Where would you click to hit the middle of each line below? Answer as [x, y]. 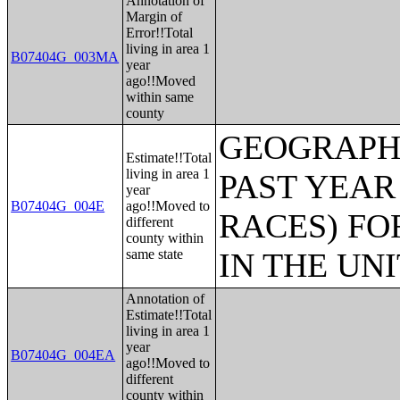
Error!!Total [160, 33]
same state [155, 254]
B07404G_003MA [65, 57]
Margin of [154, 17]
